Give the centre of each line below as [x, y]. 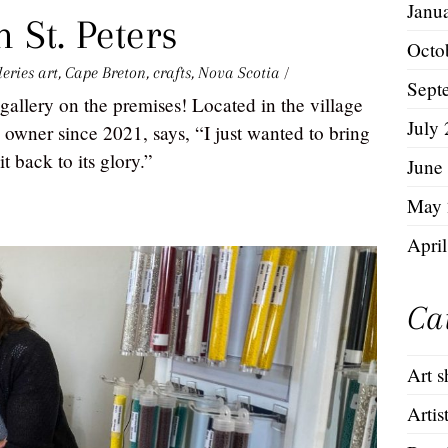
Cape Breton [105, 73]
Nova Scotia [239, 73]
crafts [172, 73]
